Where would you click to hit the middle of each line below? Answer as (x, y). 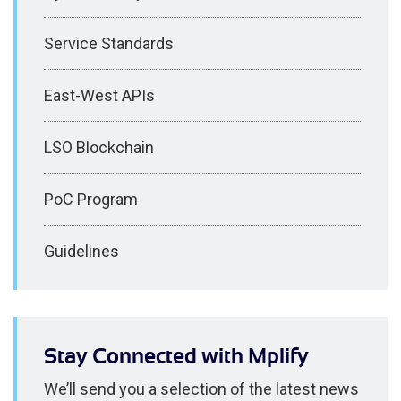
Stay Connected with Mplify (176, 356)
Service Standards (109, 43)
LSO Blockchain (99, 147)
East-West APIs (99, 95)
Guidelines (81, 251)
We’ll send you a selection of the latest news (201, 389)
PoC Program (91, 199)
